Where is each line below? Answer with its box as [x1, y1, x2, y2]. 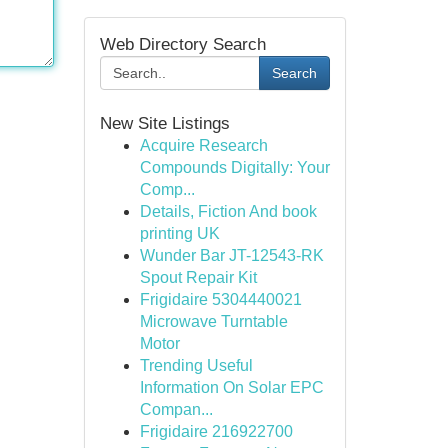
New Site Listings [99, 114, 230, 133]
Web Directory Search [99, 35, 266, 54]
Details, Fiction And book [139, 203, 317, 220]
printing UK [139, 225, 220, 242]
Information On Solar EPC [139, 379, 324, 396]
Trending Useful [139, 357, 253, 374]
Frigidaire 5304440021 [139, 291, 302, 308]
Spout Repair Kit [139, 269, 257, 286]
